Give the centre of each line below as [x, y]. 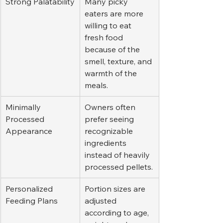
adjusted [102, 201]
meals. [96, 85]
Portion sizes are [116, 189]
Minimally [24, 107]
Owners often [111, 107]
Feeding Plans [32, 201]
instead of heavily [118, 155]
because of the [113, 50]
